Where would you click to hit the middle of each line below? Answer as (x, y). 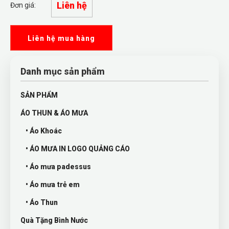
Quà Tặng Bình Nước (54, 220)
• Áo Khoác (44, 131)
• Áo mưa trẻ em (53, 185)
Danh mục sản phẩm (63, 71)
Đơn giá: (23, 5)
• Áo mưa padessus (58, 167)
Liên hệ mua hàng (61, 38)
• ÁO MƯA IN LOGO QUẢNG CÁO (78, 149)
